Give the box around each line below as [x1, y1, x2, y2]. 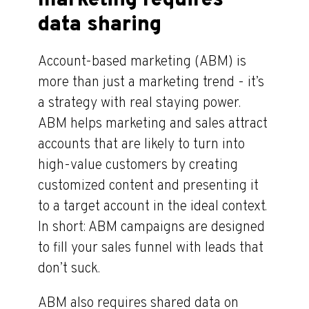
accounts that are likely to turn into [38, 136, 245, 154]
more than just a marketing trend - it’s [38, 74, 264, 92]
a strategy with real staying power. [38, 94, 241, 112]
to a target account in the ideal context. [38, 198, 267, 216]
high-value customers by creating [38, 157, 238, 175]
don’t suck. [38, 260, 100, 278]
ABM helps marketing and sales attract [38, 115, 268, 133]
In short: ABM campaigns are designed [38, 219, 265, 237]
